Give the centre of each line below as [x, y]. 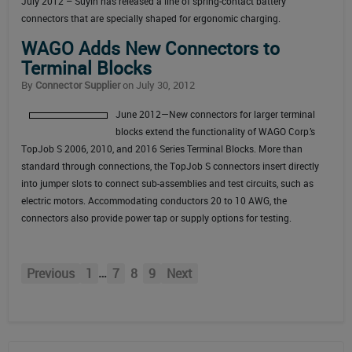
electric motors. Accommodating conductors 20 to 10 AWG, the [154, 201]
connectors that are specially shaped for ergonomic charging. [151, 18]
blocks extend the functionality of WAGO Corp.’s [215, 132]
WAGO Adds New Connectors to [150, 49]
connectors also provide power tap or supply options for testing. [156, 218]
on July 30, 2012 [158, 85]
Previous [51, 274]
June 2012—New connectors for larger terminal [215, 114]
